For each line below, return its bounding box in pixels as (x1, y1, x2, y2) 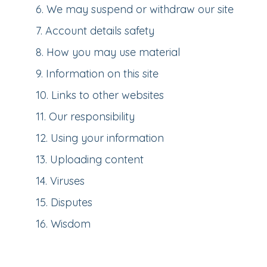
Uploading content (50, 153, 144, 166)
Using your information (51, 131, 164, 145)
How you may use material (46, 45, 180, 59)
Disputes (51, 195, 92, 209)
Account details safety (45, 24, 154, 38)
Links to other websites (51, 88, 164, 102)
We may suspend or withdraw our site (46, 2, 234, 16)
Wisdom (51, 217, 91, 231)
